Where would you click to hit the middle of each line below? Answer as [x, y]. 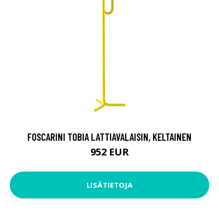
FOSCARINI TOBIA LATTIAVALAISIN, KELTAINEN [109, 136]
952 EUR [109, 152]
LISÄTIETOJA [109, 185]
